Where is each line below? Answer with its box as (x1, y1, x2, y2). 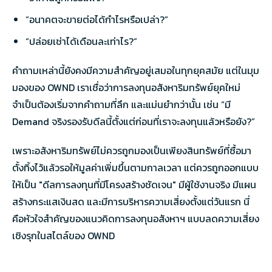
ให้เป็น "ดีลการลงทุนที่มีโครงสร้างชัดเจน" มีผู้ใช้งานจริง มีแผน (12, 177, 256, 192)
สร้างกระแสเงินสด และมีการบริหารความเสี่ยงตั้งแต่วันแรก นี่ (12, 194, 250, 209)
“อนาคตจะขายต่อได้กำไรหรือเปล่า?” (25, 12, 168, 27)
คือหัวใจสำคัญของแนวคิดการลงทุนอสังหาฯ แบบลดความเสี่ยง (12, 211, 259, 226)
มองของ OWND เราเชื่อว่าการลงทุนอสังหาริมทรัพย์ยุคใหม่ (12, 80, 240, 95)
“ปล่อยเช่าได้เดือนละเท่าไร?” (25, 34, 137, 49)
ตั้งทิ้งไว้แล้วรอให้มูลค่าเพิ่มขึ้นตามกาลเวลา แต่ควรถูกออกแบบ (12, 160, 259, 175)
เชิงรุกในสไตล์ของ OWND (12, 228, 115, 243)
